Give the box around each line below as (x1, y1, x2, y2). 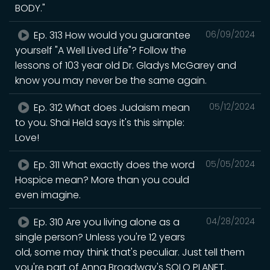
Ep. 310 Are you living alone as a (31, 215, 180, 229)
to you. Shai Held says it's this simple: (15, 115, 184, 130)
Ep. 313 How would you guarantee (31, 28, 191, 42)
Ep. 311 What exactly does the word (31, 157, 195, 172)
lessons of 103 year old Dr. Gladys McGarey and (15, 58, 236, 72)
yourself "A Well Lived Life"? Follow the (15, 43, 186, 57)
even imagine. (15, 187, 81, 202)
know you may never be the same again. (15, 73, 207, 87)
